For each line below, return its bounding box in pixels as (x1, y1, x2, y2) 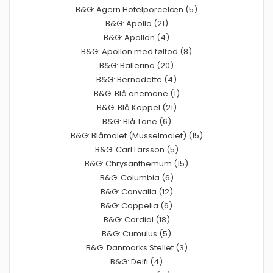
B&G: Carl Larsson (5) (94, 143, 179, 155)
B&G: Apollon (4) (104, 31, 169, 43)
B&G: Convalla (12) (100, 185, 173, 197)
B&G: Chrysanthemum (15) (85, 157, 188, 169)
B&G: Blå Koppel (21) (96, 101, 177, 113)
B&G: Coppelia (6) (101, 199, 172, 211)
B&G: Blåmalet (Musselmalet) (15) (70, 129, 203, 141)
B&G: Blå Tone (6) (102, 115, 171, 127)
